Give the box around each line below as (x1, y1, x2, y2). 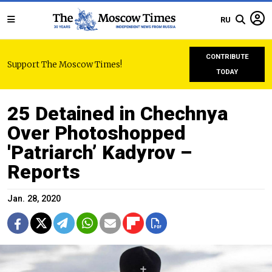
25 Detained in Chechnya (7, 102, 228, 125)
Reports (7, 160, 80, 183)
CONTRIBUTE (205, 53, 249, 61)
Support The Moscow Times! (7, 59, 122, 70)
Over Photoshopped (7, 121, 186, 144)
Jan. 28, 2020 (7, 194, 61, 204)
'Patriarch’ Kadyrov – (7, 141, 192, 164)
